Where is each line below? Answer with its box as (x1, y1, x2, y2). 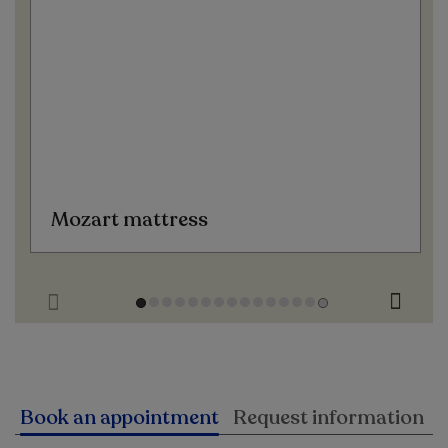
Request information (233, 404, 424, 431)
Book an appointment (20, 404, 219, 431)
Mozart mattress (51, 206, 208, 233)
